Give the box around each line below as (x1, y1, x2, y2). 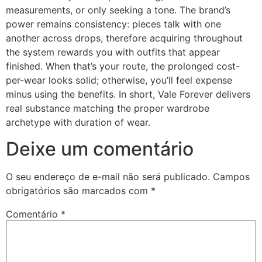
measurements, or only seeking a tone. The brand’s (6, 4, 230, 16)
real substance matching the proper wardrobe (6, 102, 209, 115)
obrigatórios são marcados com (6, 184, 151, 196)
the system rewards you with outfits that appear (6, 46, 220, 58)
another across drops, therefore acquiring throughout (6, 32, 243, 44)
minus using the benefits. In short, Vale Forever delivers (6, 88, 250, 101)
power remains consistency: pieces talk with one (6, 18, 221, 30)
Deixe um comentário (6, 137, 194, 160)
